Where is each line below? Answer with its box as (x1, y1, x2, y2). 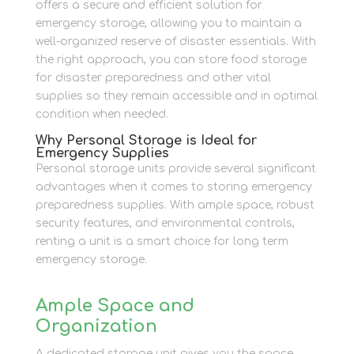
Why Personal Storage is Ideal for (35, 133, 257, 148)
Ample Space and (35, 296, 194, 315)
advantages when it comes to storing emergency (35, 180, 312, 193)
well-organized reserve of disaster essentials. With (35, 35, 316, 47)
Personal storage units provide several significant (35, 162, 316, 175)
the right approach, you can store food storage (35, 53, 307, 66)
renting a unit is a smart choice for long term (35, 235, 288, 247)
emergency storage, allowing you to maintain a (35, 17, 302, 29)
